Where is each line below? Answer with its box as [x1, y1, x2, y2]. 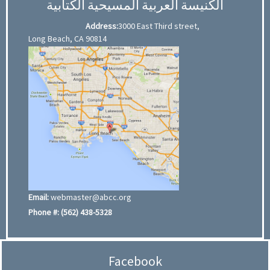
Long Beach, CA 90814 [28, 33, 107, 44]
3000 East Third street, [118, 20, 199, 31]
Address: [86, 20, 118, 31]
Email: [28, 192, 49, 203]
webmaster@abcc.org [51, 192, 131, 203]
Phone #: [28, 207, 59, 218]
